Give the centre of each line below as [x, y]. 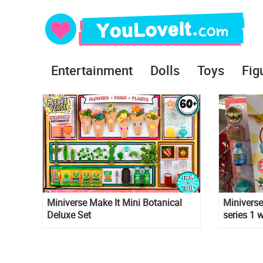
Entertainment [92, 70]
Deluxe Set [69, 215]
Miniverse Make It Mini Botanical [114, 203]
